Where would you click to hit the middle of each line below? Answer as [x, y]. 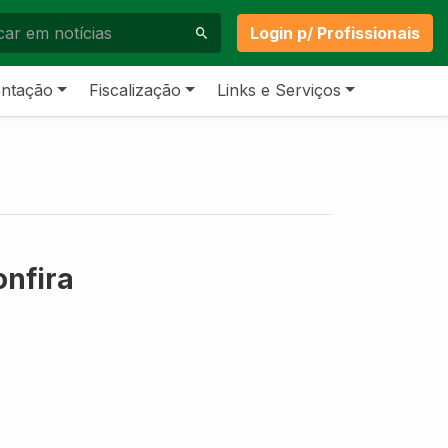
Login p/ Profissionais [334, 32]
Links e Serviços [279, 89]
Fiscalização [135, 89]
